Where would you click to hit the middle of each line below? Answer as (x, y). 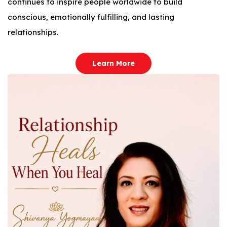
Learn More (113, 64)
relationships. (33, 32)
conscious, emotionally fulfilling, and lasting (91, 17)
